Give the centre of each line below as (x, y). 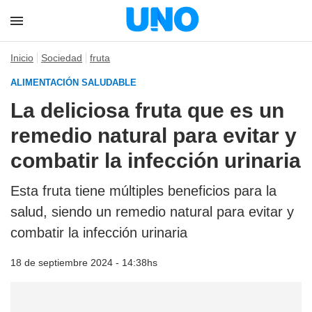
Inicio (22, 58)
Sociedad (62, 58)
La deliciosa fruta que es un (147, 110)
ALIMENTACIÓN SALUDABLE (73, 83)
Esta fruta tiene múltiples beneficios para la (143, 191)
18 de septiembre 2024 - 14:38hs (84, 263)
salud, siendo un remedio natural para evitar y (152, 212)
